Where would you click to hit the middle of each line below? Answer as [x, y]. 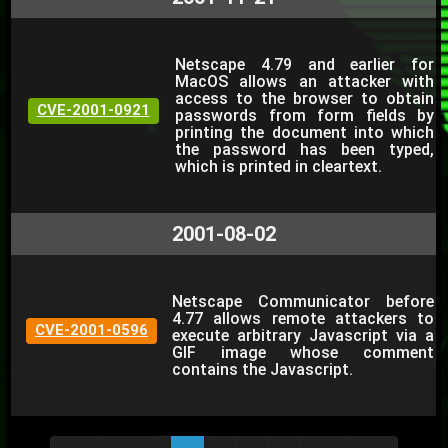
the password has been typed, [304, 149]
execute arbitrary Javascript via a [303, 335]
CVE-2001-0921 [93, 110]
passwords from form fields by [304, 115]
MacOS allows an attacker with [304, 81]
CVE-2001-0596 [91, 330]
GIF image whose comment [303, 352]
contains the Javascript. [262, 369]
